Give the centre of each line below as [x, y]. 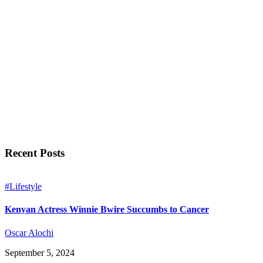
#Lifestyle [23, 187]
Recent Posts [35, 153]
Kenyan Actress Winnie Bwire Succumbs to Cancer [107, 210]
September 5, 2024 [40, 252]
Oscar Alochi [29, 232]
